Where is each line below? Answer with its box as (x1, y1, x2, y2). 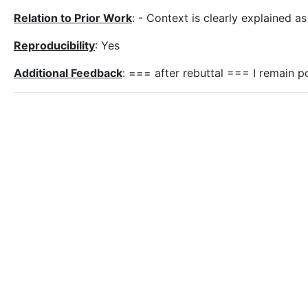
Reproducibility (14, 38, 95, 52)
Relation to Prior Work (14, 11, 132, 25)
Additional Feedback (14, 66, 122, 80)
